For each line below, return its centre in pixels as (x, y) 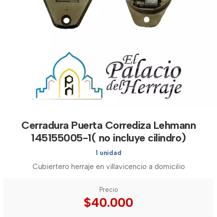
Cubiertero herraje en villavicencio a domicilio (108, 167)
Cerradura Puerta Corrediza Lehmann (108, 125)
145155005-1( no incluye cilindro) (108, 138)
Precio (108, 190)
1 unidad (108, 153)
